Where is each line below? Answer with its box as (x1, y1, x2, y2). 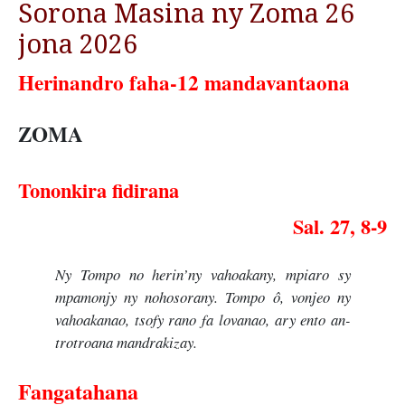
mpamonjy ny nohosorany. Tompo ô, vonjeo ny (54, 286, 351, 307)
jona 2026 (18, 28, 137, 60)
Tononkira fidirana (18, 174, 179, 205)
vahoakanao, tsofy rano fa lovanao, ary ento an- (54, 308, 351, 330)
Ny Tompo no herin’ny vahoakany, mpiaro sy (54, 263, 351, 285)
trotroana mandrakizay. (54, 331, 197, 353)
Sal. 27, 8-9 (293, 211, 387, 241)
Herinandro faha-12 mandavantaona (18, 66, 350, 98)
